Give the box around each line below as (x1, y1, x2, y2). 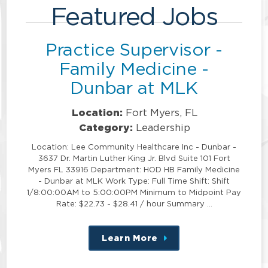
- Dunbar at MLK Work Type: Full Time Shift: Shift (38, 176, 230, 185)
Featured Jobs (50, 2, 218, 29)
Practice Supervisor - (45, 39, 223, 59)
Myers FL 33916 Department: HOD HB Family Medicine (28, 165, 240, 174)
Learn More (102, 233, 158, 243)
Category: (79, 121, 133, 133)
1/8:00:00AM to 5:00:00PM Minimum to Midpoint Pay (27, 188, 241, 197)
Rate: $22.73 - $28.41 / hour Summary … (56, 199, 212, 208)
